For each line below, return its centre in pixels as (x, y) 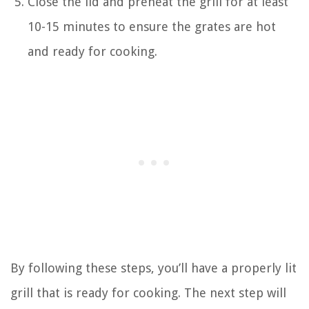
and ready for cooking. (92, 51)
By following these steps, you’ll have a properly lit (153, 268)
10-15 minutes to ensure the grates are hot (152, 26)
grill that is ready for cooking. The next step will (148, 292)
